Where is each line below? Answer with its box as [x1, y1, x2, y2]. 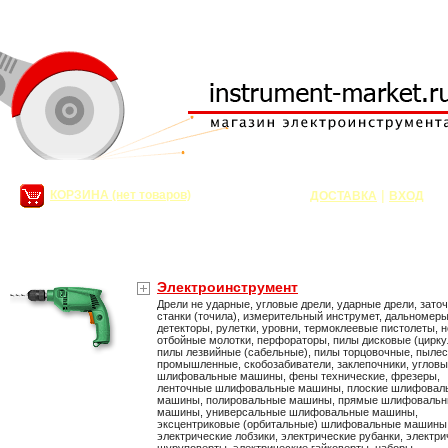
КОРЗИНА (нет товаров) [50, 188, 191, 202]
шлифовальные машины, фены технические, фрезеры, [157, 370, 440, 382]
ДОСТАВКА [310, 189, 377, 203]
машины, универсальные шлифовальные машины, [157, 406, 418, 418]
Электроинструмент [157, 279, 298, 295]
